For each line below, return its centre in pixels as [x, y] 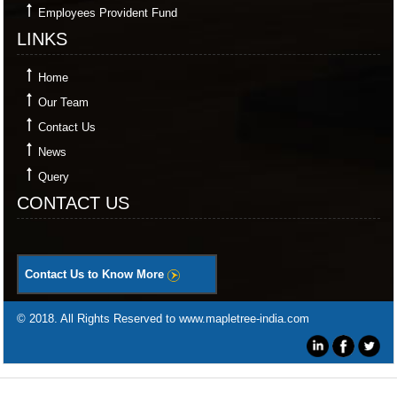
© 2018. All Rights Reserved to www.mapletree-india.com [163, 319]
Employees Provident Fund [108, 13]
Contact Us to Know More [96, 274]
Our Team [63, 102]
